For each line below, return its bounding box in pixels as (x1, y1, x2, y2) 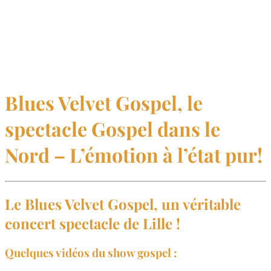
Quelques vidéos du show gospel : (5, 244, 177, 260)
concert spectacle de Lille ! (5, 213, 180, 233)
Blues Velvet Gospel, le (5, 90, 203, 116)
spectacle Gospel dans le (5, 116, 220, 142)
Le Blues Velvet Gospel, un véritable (5, 194, 241, 214)
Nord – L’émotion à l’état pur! (5, 142, 263, 168)
